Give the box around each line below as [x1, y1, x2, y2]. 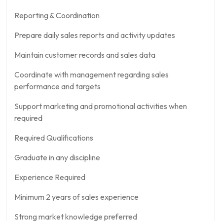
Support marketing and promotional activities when [14, 101, 187, 111]
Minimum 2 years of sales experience [14, 192, 139, 202]
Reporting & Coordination [14, 10, 100, 20]
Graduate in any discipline [14, 152, 100, 162]
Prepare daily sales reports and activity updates [14, 30, 175, 40]
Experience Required [14, 172, 85, 182]
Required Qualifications [14, 133, 93, 143]
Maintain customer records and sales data [14, 50, 155, 60]
